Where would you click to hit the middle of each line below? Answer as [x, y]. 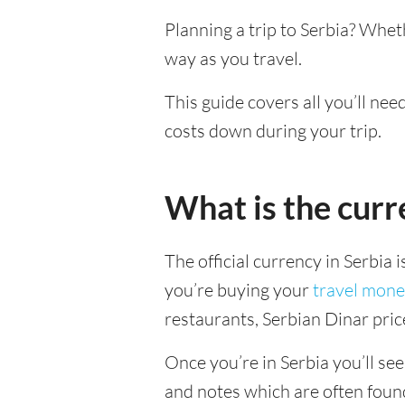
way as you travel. [233, 58]
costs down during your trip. [273, 131]
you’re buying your [239, 290]
